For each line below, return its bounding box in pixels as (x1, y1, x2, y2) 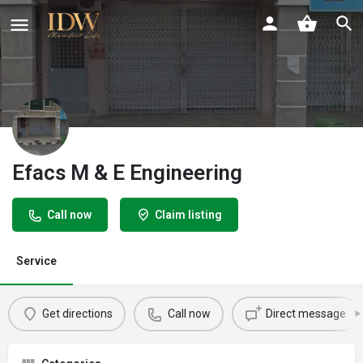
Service (16, 254, 57, 267)
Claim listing (155, 207, 222, 221)
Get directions (41, 307, 113, 321)
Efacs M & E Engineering (12, 160, 242, 185)
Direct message (265, 307, 346, 321)
